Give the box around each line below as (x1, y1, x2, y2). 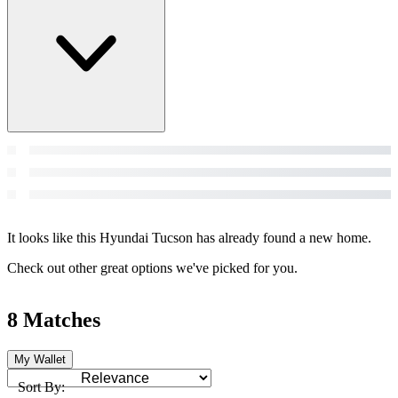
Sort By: (18, 378, 65, 394)
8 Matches (7, 307, 100, 331)
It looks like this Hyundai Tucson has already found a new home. (7, 229, 371, 245)
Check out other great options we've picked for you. (7, 259, 298, 275)
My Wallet (14, 352, 66, 366)
